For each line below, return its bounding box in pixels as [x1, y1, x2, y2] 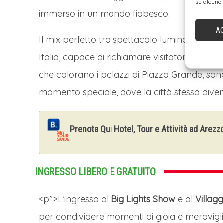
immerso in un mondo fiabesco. [39, 7, 170, 19]
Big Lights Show [111, 193, 175, 205]
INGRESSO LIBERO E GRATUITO [35, 165, 156, 178]
